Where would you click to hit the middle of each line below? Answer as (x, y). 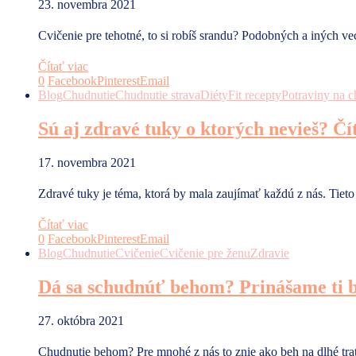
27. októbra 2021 (81, 321)
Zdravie (270, 253)
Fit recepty (255, 95)
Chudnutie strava (158, 95)
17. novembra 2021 (87, 163)
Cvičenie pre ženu (205, 253)
